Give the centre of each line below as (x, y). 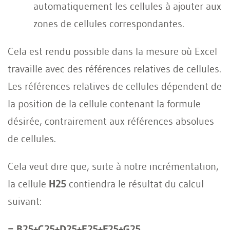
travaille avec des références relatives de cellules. (114, 69)
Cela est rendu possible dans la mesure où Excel (112, 51)
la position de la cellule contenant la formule (104, 103)
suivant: (25, 201)
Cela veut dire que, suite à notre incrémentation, (113, 166)
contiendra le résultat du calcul (135, 184)
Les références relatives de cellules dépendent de (115, 86)
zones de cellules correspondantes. (109, 23)
